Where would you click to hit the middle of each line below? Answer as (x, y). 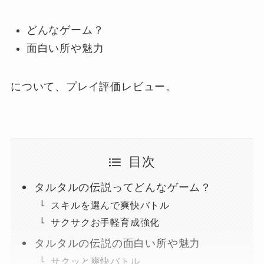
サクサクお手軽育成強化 (105, 222)
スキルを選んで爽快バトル (110, 205)
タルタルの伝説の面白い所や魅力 (118, 244)
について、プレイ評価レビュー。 (94, 86)
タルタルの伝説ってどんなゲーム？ (123, 188)
